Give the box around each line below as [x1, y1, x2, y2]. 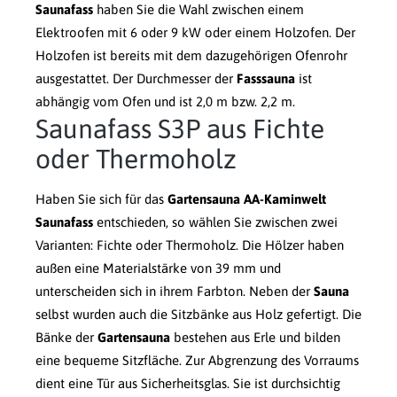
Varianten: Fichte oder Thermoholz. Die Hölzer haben [35, 237, 344, 253]
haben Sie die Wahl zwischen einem [93, 2, 304, 18]
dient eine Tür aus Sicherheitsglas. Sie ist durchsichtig [35, 376, 340, 392]
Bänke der [35, 330, 97, 346]
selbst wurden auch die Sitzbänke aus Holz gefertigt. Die [35, 307, 362, 323]
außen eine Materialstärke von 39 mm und [35, 261, 281, 276]
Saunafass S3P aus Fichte [35, 113, 324, 144]
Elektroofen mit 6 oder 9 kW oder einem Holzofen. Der [35, 25, 355, 41]
